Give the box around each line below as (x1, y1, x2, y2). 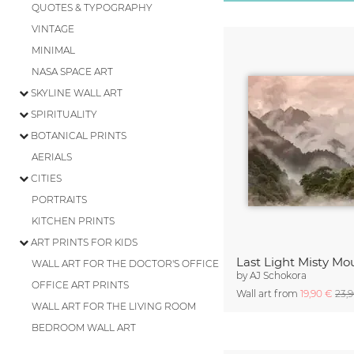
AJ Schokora (250, 269, 307, 281)
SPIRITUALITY (28, 108, 97, 120)
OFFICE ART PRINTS (32, 279, 129, 291)
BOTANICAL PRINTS (28, 130, 126, 141)
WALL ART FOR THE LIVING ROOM (32, 300, 196, 312)
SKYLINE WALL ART (28, 87, 122, 99)
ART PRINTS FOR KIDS (28, 236, 137, 248)
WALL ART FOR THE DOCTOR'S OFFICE (32, 258, 219, 269)
